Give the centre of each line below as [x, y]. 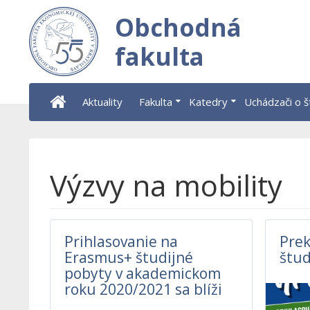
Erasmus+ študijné [128, 257]
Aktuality [102, 102]
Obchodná [178, 27]
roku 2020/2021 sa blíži [143, 289]
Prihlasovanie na [121, 241]
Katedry [208, 102]
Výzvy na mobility [166, 185]
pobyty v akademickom [142, 273]
